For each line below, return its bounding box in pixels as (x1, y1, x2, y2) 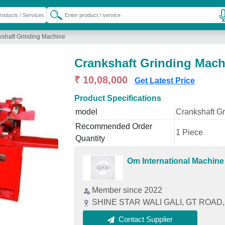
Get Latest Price (135, 76, 195, 85)
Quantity (75, 134, 105, 143)
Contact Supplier (119, 215, 173, 223)
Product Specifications (74, 94, 161, 102)
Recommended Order (75, 122, 152, 131)
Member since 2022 (92, 186, 162, 194)
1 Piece (176, 128, 203, 137)
